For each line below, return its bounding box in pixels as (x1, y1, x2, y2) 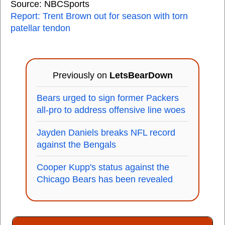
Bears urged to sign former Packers (37, 93, 179, 103)
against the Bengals (37, 140, 116, 150)
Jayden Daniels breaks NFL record (37, 128, 175, 138)
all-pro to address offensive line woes (37, 105, 185, 115)
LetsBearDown (109, 70, 173, 80)
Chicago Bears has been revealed (37, 174, 173, 184)
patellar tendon (11, 23, 70, 33)
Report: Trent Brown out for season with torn (11, 11, 188, 21)
